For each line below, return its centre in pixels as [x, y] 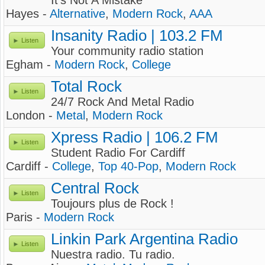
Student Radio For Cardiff [118, 153]
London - [31, 115]
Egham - [30, 64]
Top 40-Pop [128, 166]
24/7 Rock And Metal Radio [122, 102]
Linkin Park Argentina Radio [144, 239]
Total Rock [86, 86]
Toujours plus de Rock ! [112, 203]
